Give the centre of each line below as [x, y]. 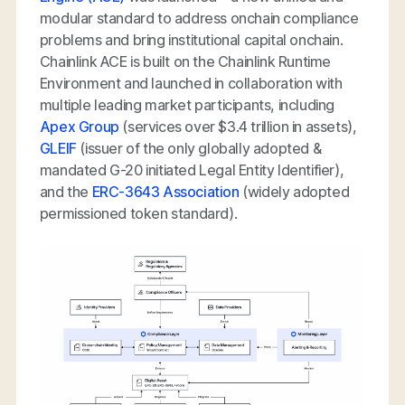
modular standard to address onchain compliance [199, 19]
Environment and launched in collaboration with [191, 84]
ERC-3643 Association [165, 192]
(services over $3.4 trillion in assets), [238, 127]
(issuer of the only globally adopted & [199, 149]
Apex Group [79, 127]
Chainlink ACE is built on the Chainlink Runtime [185, 62]
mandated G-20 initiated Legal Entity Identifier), [192, 170]
